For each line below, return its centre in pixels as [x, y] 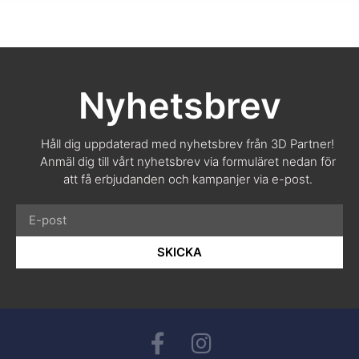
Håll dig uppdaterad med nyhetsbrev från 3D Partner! [188, 143]
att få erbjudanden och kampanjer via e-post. [188, 179]
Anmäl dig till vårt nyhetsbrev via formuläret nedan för [188, 161]
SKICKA [179, 252]
